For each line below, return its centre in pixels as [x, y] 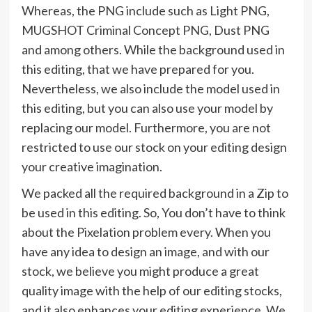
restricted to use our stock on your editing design [154, 147]
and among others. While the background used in [153, 50]
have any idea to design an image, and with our [145, 252]
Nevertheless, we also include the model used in [150, 89]
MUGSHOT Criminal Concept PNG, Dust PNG [145, 30]
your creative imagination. [92, 167]
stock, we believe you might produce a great [140, 271]
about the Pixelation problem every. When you [146, 232]
